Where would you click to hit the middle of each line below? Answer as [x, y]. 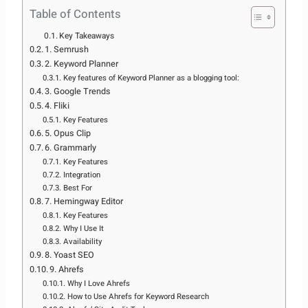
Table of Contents [75, 14]
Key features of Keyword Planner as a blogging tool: [151, 78]
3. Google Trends [78, 92]
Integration [81, 175]
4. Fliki [57, 106]
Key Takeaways [86, 36]
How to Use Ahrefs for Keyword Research [138, 297]
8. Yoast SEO [70, 255]
